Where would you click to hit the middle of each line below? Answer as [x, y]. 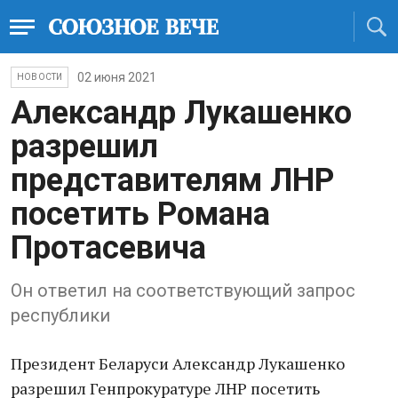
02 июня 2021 [117, 77]
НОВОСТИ [40, 77]
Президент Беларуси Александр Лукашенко [178, 363]
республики [60, 315]
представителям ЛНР [172, 180]
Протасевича [108, 248]
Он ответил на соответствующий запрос [183, 291]
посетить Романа [140, 214]
